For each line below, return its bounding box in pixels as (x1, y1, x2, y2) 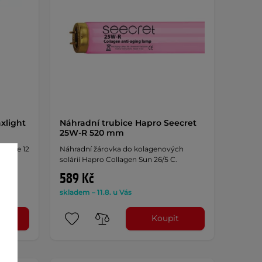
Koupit (151, 213, 180, 224)
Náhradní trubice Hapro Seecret (59, 117, 196, 128)
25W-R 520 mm (59, 127, 124, 138)
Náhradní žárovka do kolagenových (59, 144, 184, 153)
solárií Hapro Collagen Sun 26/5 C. (59, 154, 177, 164)
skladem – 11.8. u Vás (59, 187, 132, 196)
